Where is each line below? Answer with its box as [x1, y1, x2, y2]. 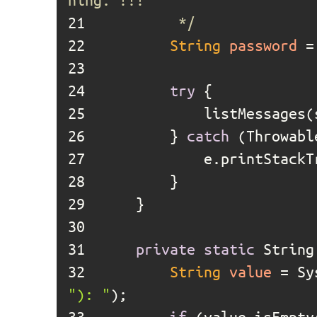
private [136, 240, 195, 258]
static [204, 240, 255, 258]
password [229, 36, 297, 54]
